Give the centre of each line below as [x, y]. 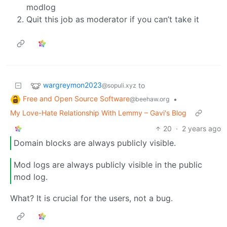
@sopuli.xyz [119, 86]
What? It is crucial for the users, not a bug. [91, 198]
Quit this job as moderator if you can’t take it [113, 19]
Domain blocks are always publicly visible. [95, 143]
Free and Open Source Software [76, 98]
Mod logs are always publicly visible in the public [108, 165]
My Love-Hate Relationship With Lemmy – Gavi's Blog [98, 112]
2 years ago [201, 128]
